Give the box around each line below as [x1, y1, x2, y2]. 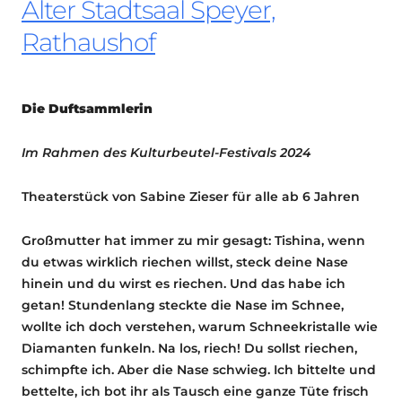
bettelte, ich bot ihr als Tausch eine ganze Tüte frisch [22, 382, 369, 399]
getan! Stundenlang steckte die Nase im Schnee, [22, 296, 344, 313]
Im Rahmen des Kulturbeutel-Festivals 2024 [22, 144, 311, 161]
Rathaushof [22, 26, 155, 57]
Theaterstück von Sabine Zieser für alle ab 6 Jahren [22, 188, 360, 205]
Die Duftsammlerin [22, 100, 156, 117]
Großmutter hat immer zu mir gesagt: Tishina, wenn [22, 232, 365, 249]
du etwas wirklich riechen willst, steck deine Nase [22, 253, 348, 270]
